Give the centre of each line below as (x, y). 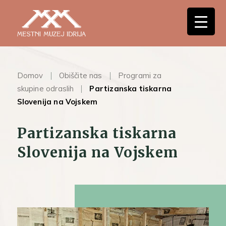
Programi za (140, 75)
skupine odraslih (45, 89)
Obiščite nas (80, 75)
